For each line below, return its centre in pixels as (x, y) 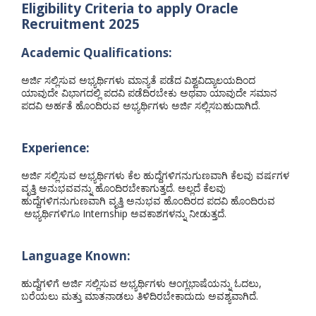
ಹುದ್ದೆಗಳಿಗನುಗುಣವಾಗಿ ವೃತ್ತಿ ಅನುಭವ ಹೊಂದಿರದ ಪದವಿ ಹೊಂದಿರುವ (148, 200)
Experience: (55, 147)
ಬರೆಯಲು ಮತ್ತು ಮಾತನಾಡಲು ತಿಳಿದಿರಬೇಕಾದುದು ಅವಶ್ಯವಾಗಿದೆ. (140, 296)
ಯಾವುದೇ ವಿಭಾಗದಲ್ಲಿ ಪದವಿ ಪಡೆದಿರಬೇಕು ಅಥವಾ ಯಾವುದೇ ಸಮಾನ (149, 92)
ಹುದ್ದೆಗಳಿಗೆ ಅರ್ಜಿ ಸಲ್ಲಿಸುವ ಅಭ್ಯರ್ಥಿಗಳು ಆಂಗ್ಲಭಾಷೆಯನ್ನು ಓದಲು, (141, 283)
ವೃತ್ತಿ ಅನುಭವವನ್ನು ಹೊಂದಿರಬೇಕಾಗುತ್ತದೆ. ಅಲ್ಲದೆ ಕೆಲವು (123, 188)
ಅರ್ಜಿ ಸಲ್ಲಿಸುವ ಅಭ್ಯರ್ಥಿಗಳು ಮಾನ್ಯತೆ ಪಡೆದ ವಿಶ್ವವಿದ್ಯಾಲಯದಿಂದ (138, 80)
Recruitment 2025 (80, 24)
